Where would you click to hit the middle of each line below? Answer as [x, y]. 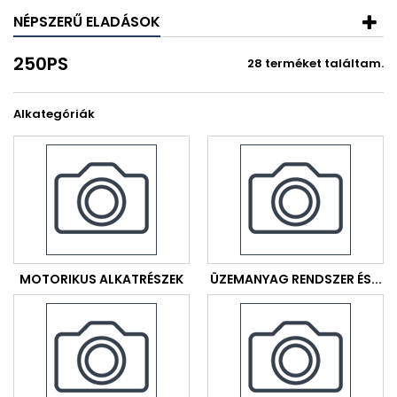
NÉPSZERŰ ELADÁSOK [87, 22]
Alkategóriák [54, 114]
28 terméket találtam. [315, 63]
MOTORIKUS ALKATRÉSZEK [101, 279]
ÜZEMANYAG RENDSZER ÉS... [296, 279]
